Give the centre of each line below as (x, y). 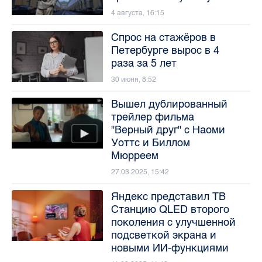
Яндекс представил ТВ (168, 196)
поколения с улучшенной (173, 222)
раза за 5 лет (144, 63)
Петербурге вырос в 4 (165, 50)
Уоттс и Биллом (150, 142)
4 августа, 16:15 (137, 13)
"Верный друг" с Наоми (168, 130)
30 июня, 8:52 (133, 79)
